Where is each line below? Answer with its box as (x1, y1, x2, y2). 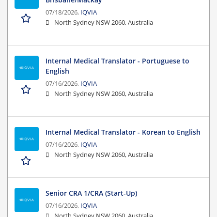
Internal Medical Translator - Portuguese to (46, 56, 189, 66)
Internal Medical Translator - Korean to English (46, 127, 201, 137)
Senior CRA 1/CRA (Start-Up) (46, 188, 137, 198)
